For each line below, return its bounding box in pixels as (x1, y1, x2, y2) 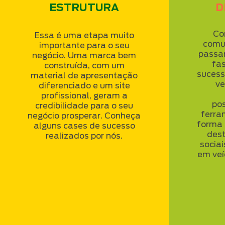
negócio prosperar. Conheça (28, 111, 141, 121)
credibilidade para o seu (35, 101, 133, 110)
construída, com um (44, 61, 125, 70)
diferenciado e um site (38, 81, 130, 90)
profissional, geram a (41, 91, 128, 100)
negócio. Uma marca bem (32, 51, 136, 60)
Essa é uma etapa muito (34, 31, 134, 40)
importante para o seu (39, 41, 130, 50)
